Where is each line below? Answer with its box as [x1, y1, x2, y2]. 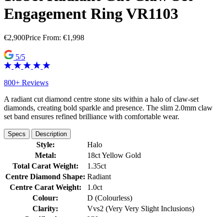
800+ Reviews [4, 78, 48, 87]
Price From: [25, 33, 63, 42]
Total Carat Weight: [12, 162, 78, 170]
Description [35, 130, 67, 138]
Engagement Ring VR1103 [4, 5, 178, 23]
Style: [36, 140, 55, 149]
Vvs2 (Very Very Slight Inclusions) [87, 204, 194, 213]
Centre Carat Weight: [9, 183, 81, 192]
